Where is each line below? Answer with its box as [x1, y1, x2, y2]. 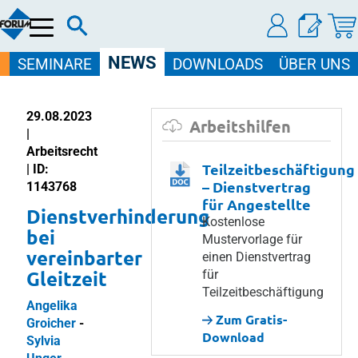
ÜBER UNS [279, 55, 350, 74]
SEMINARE [18, 55, 92, 74]
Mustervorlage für [201, 232, 302, 247]
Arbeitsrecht [26, 144, 97, 159]
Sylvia [26, 333, 61, 348]
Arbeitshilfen [189, 116, 292, 137]
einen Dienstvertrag [201, 249, 311, 265]
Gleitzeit [26, 266, 107, 291]
